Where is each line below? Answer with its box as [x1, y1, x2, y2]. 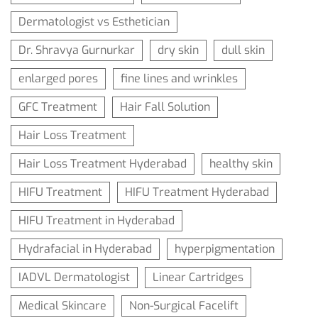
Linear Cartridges [153, 270, 243, 285]
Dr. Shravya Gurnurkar [18, 43, 135, 58]
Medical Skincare [18, 298, 106, 314]
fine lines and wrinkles [121, 71, 238, 87]
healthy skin [209, 156, 273, 172]
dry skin [158, 43, 199, 58]
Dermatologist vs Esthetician [18, 14, 170, 30]
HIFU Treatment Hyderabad [125, 185, 269, 200]
